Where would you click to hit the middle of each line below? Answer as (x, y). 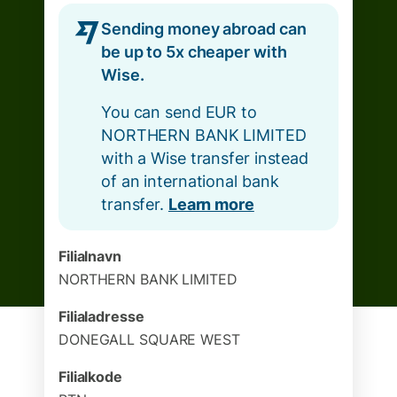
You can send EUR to (179, 112)
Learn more (211, 204)
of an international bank (190, 181)
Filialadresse (101, 316)
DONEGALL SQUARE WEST (149, 339)
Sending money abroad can (204, 29)
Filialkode (90, 377)
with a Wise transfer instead (205, 158)
